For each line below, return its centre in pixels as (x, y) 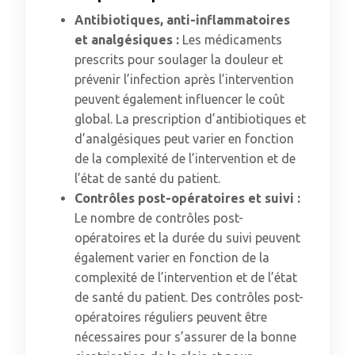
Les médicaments (232, 40)
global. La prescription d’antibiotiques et (190, 119)
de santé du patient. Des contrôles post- (189, 297)
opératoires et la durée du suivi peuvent (187, 238)
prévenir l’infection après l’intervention (184, 79)
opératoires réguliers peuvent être (171, 317)
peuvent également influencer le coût (179, 99)
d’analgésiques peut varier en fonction (184, 139)
